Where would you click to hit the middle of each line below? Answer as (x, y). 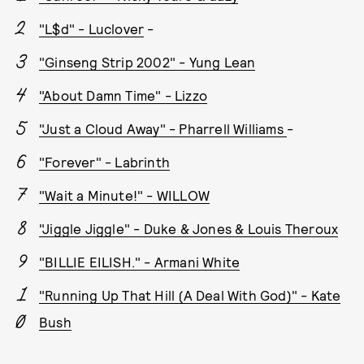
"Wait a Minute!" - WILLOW (124, 195)
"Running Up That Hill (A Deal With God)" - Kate (190, 295)
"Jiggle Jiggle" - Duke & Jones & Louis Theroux (189, 229)
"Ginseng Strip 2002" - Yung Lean (147, 62)
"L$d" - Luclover (92, 29)
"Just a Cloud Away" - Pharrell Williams (163, 129)
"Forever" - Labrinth (104, 162)
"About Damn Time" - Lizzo (123, 95)
